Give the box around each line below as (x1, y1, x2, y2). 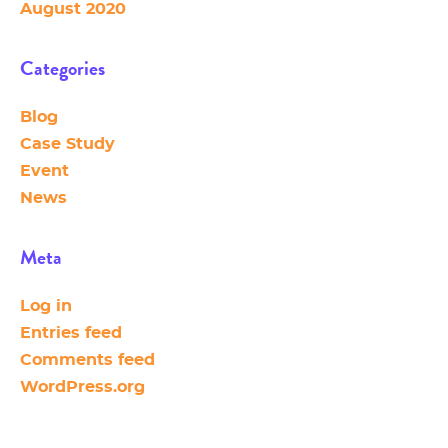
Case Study (20, 136, 115, 153)
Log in (20, 298, 72, 315)
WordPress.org (20, 379, 145, 396)
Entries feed (20, 325, 122, 342)
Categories (20, 53, 105, 84)
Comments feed (20, 352, 155, 369)
